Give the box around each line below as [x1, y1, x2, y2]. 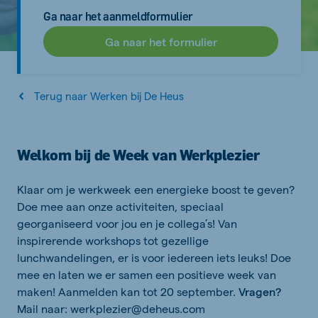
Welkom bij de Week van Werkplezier [17, 146, 260, 164]
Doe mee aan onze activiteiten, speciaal [17, 199, 224, 213]
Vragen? [238, 285, 281, 298]
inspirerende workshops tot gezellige [17, 234, 209, 247]
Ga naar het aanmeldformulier [43, 9, 193, 23]
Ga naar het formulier [104, 35, 217, 48]
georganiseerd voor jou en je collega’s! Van [17, 216, 237, 230]
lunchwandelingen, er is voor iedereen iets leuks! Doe [17, 251, 291, 264]
